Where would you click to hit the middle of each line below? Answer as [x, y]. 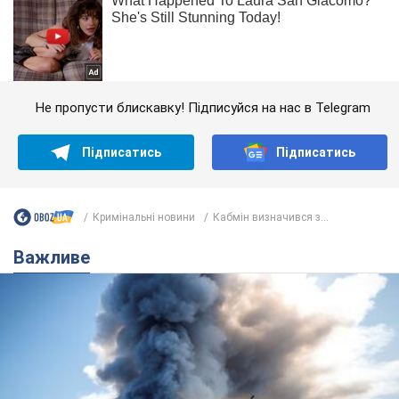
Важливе [57, 258]
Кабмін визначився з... [271, 217]
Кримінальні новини [144, 217]
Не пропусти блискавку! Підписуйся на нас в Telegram [203, 108]
